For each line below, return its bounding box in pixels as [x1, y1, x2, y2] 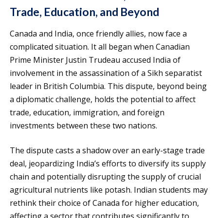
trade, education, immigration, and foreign [10, 107, 164, 118]
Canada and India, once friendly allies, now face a [10, 28, 187, 39]
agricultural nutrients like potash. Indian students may [10, 184, 208, 195]
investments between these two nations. [10, 120, 157, 131]
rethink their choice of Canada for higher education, [10, 197, 199, 208]
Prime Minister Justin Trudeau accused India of [10, 54, 181, 65]
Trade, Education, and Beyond [10, 4, 159, 18]
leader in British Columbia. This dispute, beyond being [10, 80, 207, 91]
